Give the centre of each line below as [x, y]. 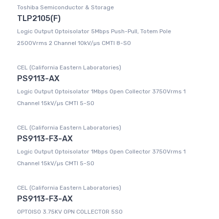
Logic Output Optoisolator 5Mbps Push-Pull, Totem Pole [94, 32]
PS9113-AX [38, 79]
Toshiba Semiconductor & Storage [66, 8]
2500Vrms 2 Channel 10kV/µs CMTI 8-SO [74, 43]
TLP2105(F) [39, 19]
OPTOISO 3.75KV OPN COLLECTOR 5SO [70, 212]
